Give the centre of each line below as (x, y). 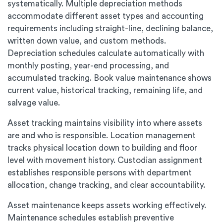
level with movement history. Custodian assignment (105, 161)
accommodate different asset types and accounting (106, 16)
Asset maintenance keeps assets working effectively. (107, 206)
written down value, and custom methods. (87, 41)
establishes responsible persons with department (100, 173)
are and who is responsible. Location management (102, 136)
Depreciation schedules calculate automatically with (106, 54)
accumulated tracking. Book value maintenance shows (110, 78)
